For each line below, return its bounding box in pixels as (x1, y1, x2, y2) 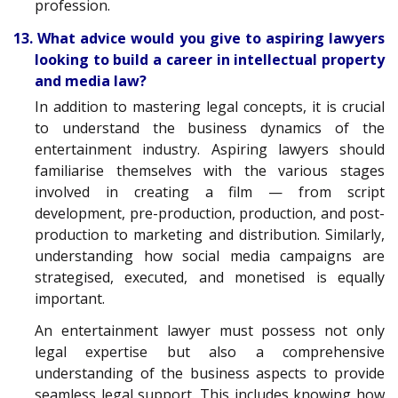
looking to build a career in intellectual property (35, 49, 385, 69)
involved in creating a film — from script (35, 181, 385, 202)
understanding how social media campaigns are (35, 245, 385, 266)
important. (35, 288, 105, 308)
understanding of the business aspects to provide (35, 363, 385, 384)
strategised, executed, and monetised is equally (35, 267, 385, 287)
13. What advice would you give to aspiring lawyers (13, 28, 385, 48)
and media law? (35, 70, 147, 91)
